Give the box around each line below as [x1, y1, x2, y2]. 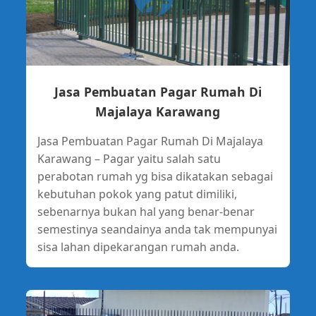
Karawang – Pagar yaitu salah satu [37, 150, 221, 166]
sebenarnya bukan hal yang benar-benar [37, 203, 255, 219]
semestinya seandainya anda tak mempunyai [37, 221, 277, 237]
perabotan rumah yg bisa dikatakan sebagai [37, 168, 273, 184]
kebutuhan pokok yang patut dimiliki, [37, 186, 237, 202]
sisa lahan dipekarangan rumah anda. [37, 238, 239, 255]
